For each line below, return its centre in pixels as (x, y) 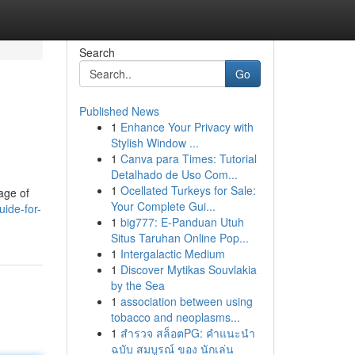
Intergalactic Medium (172, 254)
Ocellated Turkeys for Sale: (188, 190)
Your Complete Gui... (163, 206)
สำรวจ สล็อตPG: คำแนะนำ (187, 333)
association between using (186, 301)
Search (97, 52)
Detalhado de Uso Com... (174, 174)
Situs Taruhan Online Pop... (179, 238)
